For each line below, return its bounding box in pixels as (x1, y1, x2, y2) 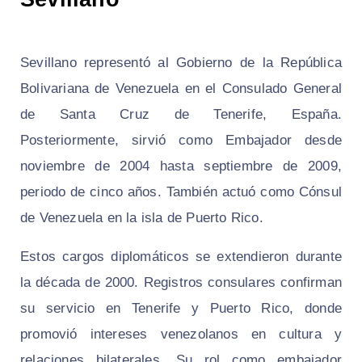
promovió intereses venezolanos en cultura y (20, 326, 342, 343)
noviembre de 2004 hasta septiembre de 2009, (20, 158, 342, 175)
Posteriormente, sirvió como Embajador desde (20, 133, 342, 149)
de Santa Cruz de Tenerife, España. (20, 107, 342, 123)
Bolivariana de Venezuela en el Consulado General (20, 81, 342, 97)
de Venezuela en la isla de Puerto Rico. (20, 210, 263, 226)
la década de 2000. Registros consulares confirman (20, 275, 342, 291)
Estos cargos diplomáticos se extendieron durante (20, 249, 342, 265)
